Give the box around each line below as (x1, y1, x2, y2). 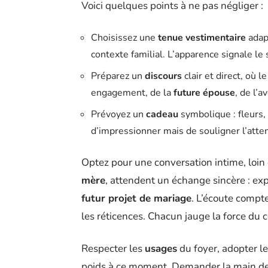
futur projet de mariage (81, 191, 191, 205)
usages (145, 241, 177, 255)
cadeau (146, 107, 178, 121)
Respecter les (81, 241, 145, 255)
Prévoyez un (91, 107, 146, 121)
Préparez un (91, 69, 145, 83)
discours (145, 69, 182, 83)
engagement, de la (91, 86, 173, 99)
